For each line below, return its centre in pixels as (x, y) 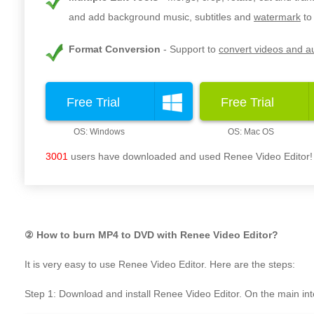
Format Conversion (115, 49)
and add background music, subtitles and (161, 16)
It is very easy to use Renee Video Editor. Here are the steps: (160, 264)
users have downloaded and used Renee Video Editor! (190, 156)
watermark (277, 16)
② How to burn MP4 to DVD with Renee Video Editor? (151, 234)
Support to (194, 49)
